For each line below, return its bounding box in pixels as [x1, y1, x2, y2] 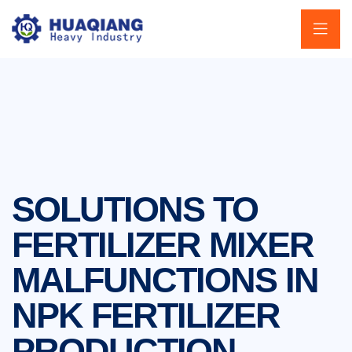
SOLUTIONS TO [12, 189, 258, 229]
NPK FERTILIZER [12, 295, 280, 335]
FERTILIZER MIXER [12, 225, 313, 265]
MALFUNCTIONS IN [12, 260, 318, 300]
